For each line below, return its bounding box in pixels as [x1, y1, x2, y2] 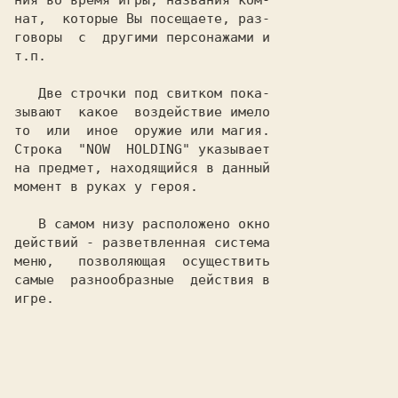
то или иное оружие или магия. [14, 123, 270, 139]
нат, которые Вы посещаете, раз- [14, 11, 270, 27]
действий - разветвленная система [14, 235, 270, 251]
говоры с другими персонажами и [14, 29, 270, 45]
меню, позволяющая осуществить [14, 253, 270, 269]
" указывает [182, 141, 270, 157]
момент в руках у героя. [14, 179, 198, 195]
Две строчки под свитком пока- [14, 85, 38, 101]
